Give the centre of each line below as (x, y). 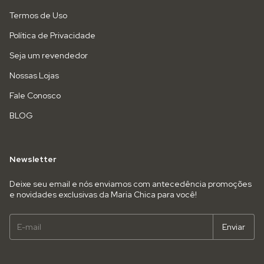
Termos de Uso (38, 15)
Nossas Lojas (34, 75)
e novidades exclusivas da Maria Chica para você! (103, 194)
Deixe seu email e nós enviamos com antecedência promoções (131, 184)
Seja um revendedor (49, 55)
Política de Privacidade (52, 35)
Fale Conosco (35, 95)
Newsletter (33, 159)
